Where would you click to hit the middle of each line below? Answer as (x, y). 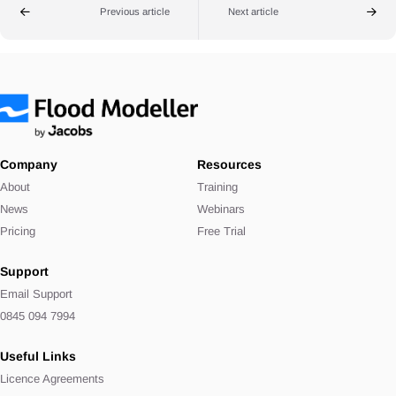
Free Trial (221, 232)
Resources (229, 165)
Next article (253, 11)
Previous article (134, 11)
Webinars (221, 209)
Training (217, 187)
